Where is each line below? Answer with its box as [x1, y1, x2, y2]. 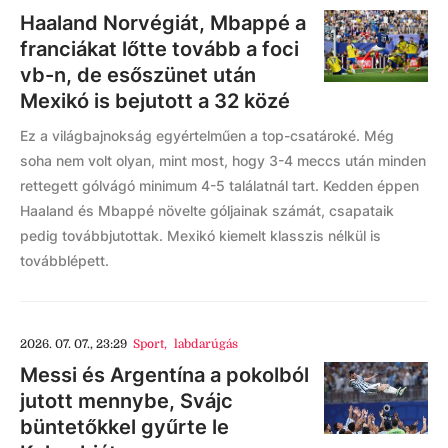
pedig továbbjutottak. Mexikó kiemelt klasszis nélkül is [20, 226, 381, 244]
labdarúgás [173, 336, 238, 351]
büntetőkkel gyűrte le [20, 414, 229, 439]
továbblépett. [20, 251, 109, 269]
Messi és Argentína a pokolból [20, 362, 309, 387]
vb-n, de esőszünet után [20, 62, 256, 87]
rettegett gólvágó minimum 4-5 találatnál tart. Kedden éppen [20, 176, 419, 194]
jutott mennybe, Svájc [20, 388, 233, 413]
